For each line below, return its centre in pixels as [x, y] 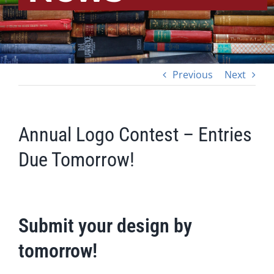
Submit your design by [105, 226]
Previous [193, 75]
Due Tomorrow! [76, 160]
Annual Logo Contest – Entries [135, 135]
